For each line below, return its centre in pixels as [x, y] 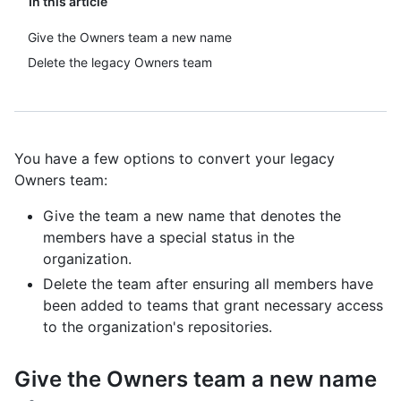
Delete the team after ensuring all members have [208, 284]
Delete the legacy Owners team [120, 62]
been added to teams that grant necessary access [213, 305]
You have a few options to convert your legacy [175, 158]
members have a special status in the [169, 237]
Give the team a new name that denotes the [192, 216]
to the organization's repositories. [158, 327]
